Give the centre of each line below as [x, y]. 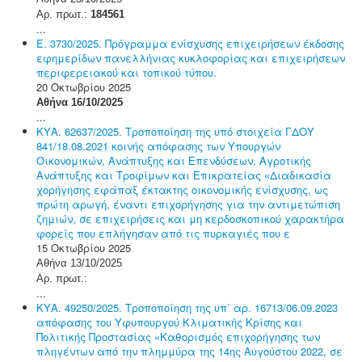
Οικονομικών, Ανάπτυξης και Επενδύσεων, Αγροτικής [174, 160]
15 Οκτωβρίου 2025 [84, 247]
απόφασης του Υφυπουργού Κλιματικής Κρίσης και [169, 322]
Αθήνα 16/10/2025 [80, 102]
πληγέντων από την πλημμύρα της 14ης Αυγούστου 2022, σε [189, 351]
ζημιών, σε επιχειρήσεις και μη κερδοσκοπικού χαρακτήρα [190, 218]
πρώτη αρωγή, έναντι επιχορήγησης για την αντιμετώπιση [188, 204]
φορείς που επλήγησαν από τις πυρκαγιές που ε [163, 233]
